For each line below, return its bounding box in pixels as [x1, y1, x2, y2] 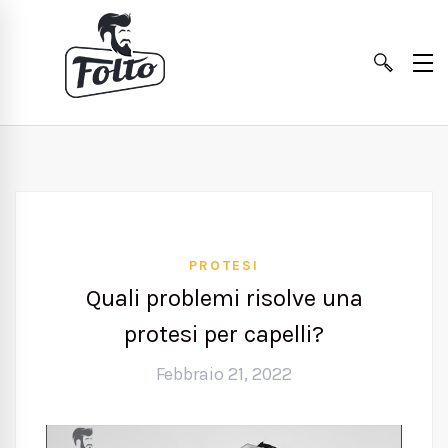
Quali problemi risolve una [85, 284, 363, 312]
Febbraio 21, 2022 [156, 363, 292, 385]
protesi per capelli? [124, 320, 324, 348]
